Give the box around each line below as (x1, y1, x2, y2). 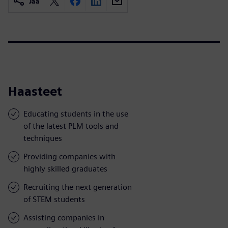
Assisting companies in (23, 212, 104, 222)
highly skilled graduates (23, 163, 107, 174)
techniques (23, 133, 62, 143)
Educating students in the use (23, 108, 128, 119)
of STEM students (23, 194, 85, 204)
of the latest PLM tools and (23, 121, 119, 131)
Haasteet (8, 83, 62, 99)
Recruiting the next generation (23, 182, 132, 192)
